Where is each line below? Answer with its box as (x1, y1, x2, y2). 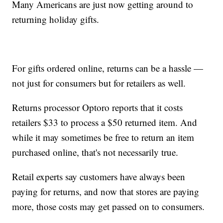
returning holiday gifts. (12, 12, 100, 25)
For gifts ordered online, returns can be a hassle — (12, 61, 204, 74)
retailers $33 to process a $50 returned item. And (12, 115, 198, 128)
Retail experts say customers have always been (12, 170, 186, 183)
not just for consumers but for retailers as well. (12, 76, 186, 89)
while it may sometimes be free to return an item (12, 130, 195, 143)
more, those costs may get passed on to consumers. (12, 200, 205, 213)
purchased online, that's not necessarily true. (12, 145, 179, 158)
